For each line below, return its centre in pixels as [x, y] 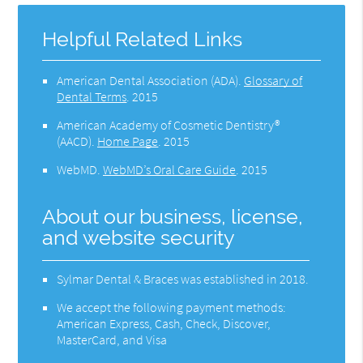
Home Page [128, 141]
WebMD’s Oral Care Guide [170, 169]
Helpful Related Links [143, 39]
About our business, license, [173, 216]
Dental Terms [92, 96]
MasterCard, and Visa [112, 339]
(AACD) [75, 141]
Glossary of [273, 80]
